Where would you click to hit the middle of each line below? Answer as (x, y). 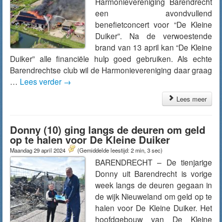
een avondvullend (154, 13)
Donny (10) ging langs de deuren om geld (108, 130)
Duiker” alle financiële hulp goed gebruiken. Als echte (111, 58)
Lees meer (191, 99)
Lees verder (42, 81)
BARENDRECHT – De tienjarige (154, 162)
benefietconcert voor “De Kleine (154, 24)
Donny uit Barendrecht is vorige (154, 173)
